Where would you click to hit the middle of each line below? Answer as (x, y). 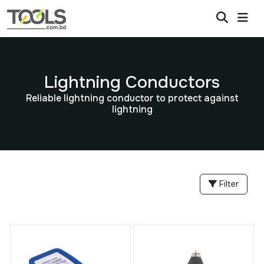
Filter (228, 184)
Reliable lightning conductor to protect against (132, 98)
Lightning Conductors (132, 82)
